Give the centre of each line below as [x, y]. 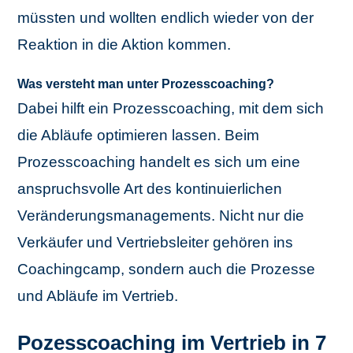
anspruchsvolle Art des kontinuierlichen [150, 189]
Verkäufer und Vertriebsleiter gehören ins [156, 242]
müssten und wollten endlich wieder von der [166, 18]
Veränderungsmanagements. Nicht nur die [161, 216]
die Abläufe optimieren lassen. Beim [139, 135]
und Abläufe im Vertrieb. [98, 296]
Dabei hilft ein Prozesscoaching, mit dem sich [171, 108]
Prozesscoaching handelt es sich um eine [159, 162]
